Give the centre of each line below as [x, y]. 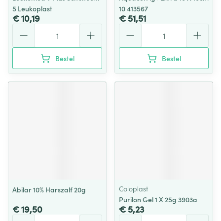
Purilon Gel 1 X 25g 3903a [158, 199]
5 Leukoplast [32, 8]
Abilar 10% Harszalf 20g [49, 189]
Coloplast [133, 188]
